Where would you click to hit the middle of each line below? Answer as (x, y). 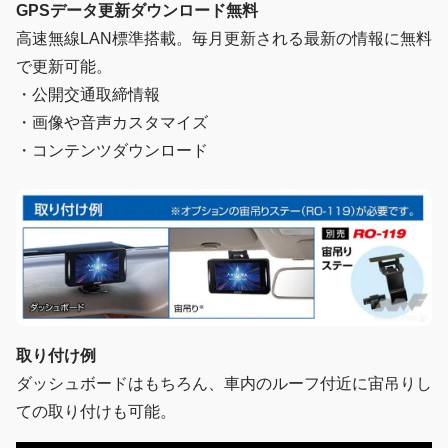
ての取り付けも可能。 (96, 412)
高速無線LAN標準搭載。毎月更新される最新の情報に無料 (224, 38)
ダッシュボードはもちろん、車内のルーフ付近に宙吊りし (224, 384)
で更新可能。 (64, 66)
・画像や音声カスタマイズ (112, 122)
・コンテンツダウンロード (112, 150)
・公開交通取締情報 (88, 94)
